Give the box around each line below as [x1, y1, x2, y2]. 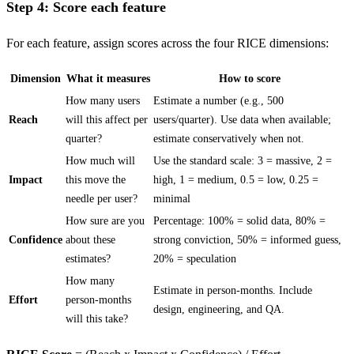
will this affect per [66, 114, 148, 126]
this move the [66, 174, 126, 186]
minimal [153, 193, 190, 205]
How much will [66, 155, 135, 167]
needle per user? [66, 193, 137, 205]
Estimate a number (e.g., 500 [153, 95, 284, 107]
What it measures [66, 73, 150, 85]
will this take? [66, 313, 128, 325]
